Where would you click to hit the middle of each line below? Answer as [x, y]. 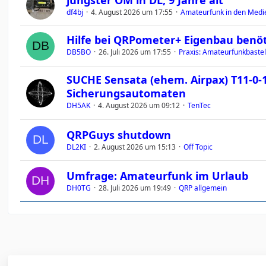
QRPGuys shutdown [119, 135]
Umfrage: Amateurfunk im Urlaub [158, 176]
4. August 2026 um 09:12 [139, 105]
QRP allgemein [203, 188]
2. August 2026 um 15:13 [135, 147]
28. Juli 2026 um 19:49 [135, 188]
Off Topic [198, 147]
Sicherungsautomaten [126, 93]
